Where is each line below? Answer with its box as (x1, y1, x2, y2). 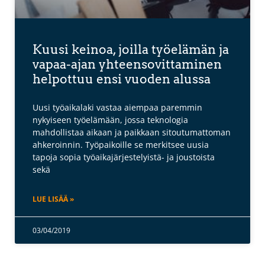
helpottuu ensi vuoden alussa (33, 72, 211, 87)
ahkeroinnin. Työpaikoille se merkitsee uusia (33, 139, 209, 151)
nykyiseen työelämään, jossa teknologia (33, 114, 188, 126)
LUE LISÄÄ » (33, 194, 74, 205)
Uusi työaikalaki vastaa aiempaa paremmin (33, 102, 202, 114)
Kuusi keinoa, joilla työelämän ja (33, 42, 229, 57)
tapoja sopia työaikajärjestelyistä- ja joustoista (33, 151, 215, 163)
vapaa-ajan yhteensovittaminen (33, 57, 222, 72)
